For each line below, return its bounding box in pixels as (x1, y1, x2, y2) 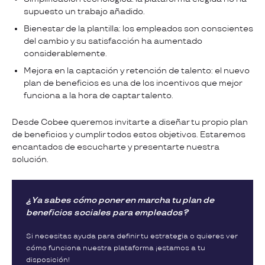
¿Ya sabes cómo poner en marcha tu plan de (26, 195, 214, 205)
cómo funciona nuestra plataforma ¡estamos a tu (26, 243, 205, 253)
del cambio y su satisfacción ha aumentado (24, 35, 202, 46)
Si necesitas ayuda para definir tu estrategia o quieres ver (26, 231, 237, 241)
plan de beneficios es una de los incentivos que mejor (24, 77, 242, 88)
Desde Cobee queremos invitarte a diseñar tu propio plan (12, 117, 248, 127)
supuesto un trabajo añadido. (24, 6, 147, 17)
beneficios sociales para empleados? (26, 207, 188, 218)
